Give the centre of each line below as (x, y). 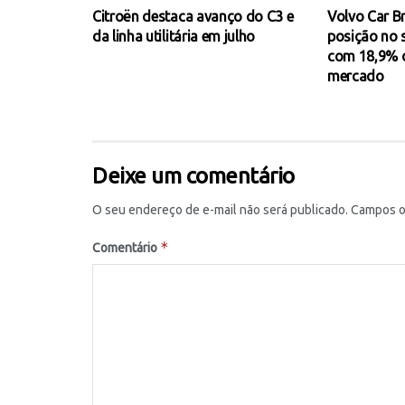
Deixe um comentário (193, 176)
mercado (355, 76)
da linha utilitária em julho (174, 37)
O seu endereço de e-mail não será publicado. (220, 210)
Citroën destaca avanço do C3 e (193, 17)
